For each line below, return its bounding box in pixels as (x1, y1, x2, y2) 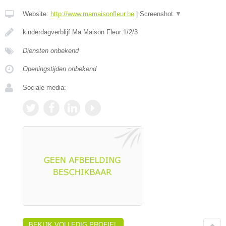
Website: (23, 10, 50, 18)
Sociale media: (23, 83, 66, 91)
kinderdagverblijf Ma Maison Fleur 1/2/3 (23, 28, 138, 36)
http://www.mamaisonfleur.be (50, 10, 134, 18)
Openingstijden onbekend (23, 65, 96, 73)
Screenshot (140, 10, 175, 18)
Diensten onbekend (23, 46, 79, 54)
